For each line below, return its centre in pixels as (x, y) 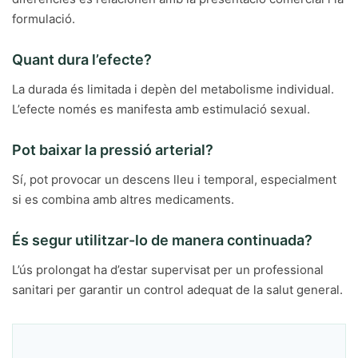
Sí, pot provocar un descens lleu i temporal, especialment (174, 179)
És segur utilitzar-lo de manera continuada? (162, 240)
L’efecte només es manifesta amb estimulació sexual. (161, 109)
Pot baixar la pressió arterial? (113, 150)
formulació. (44, 19)
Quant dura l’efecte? (82, 60)
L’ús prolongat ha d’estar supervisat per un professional (168, 270)
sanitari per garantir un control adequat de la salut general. (177, 290)
